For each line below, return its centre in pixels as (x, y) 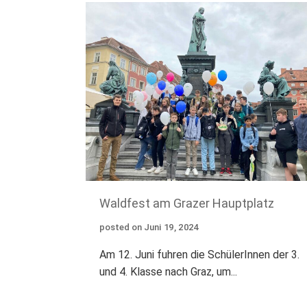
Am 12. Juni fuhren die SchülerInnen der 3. (199, 255)
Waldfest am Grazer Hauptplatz (186, 204)
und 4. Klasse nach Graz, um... (168, 272)
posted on (120, 228)
